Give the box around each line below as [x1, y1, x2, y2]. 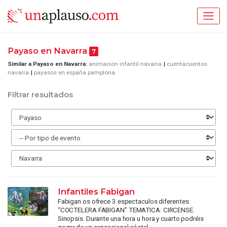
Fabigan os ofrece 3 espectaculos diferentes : [57, 197, 192, 206]
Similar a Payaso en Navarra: [8, 60, 87, 67]
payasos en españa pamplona [34, 68, 115, 76]
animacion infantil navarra [89, 60, 162, 67]
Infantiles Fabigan [57, 186, 135, 197]
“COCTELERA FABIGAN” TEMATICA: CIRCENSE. [57, 206, 195, 214]
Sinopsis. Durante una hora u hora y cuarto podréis [57, 214, 204, 223]
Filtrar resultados [8, 90, 73, 100]
